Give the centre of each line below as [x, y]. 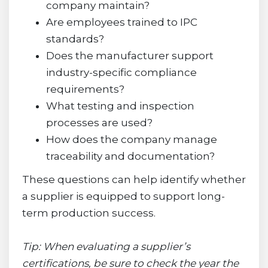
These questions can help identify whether [134, 179]
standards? [75, 39]
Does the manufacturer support [130, 55]
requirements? [85, 89]
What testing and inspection [120, 106]
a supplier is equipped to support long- [123, 196]
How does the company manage [131, 139]
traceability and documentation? [130, 156]
